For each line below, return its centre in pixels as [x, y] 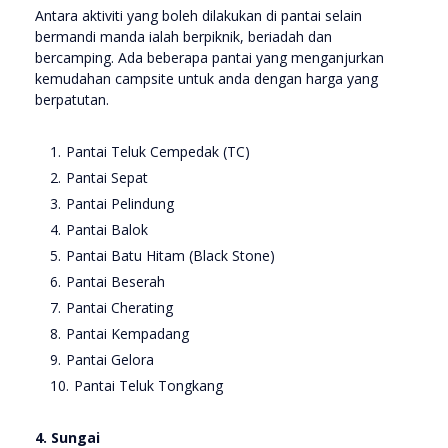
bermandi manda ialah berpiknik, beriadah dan [183, 37]
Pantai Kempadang [127, 334]
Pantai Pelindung [120, 204]
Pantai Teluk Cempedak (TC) [158, 152]
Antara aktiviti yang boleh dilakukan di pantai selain [198, 16]
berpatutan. [72, 100]
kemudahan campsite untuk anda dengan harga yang [206, 79]
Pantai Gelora [110, 360]
